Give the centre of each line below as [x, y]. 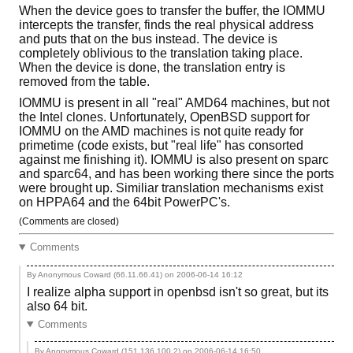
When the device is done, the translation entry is [152, 68]
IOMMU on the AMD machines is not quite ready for [161, 131]
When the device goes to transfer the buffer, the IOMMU [172, 11]
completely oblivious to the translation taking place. [161, 54]
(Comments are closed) [69, 222]
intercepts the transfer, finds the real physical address [166, 25]
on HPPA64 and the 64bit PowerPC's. [124, 202]
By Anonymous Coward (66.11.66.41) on [102, 275]
